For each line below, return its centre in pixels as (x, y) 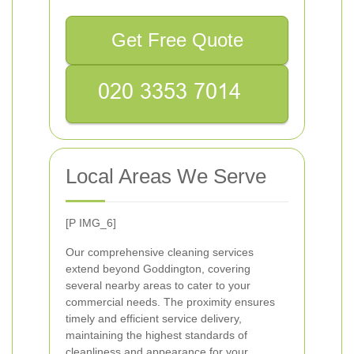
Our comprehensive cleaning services (160, 252)
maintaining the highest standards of (156, 335)
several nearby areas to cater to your (158, 285)
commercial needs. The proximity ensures (170, 302)
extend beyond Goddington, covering (158, 269)
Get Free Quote (177, 40)
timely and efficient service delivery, (154, 318)
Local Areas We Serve (166, 176)
